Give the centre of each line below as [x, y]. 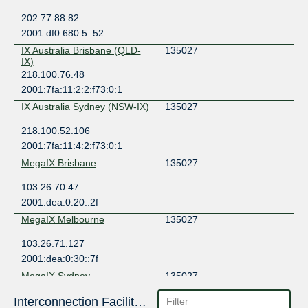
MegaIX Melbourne [63, 219]
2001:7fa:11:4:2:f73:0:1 [71, 145]
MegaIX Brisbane [58, 163]
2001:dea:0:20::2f [59, 202]
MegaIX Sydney [55, 275]
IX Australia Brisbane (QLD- [81, 50]
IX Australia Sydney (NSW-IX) [85, 106]
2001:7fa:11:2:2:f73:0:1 [71, 89]
